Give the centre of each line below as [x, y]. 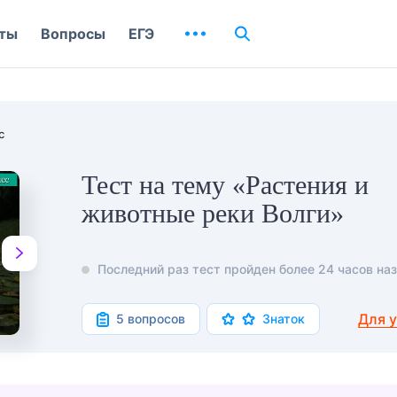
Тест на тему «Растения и [225, 185]
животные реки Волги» [213, 213]
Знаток [284, 319]
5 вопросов [151, 319]
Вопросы [73, 34]
